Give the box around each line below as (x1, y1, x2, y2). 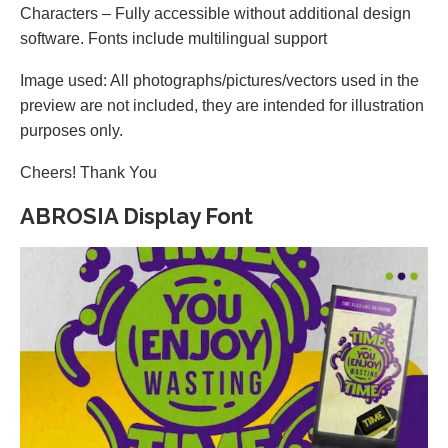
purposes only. (20, 122, 123, 139)
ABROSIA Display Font (20, 203, 253, 229)
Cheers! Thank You (20, 164, 157, 181)
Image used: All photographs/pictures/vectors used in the (20, 72, 419, 89)
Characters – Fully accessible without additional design (20, 5, 411, 22)
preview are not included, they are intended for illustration (20, 97, 424, 114)
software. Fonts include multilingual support (20, 30, 327, 47)
